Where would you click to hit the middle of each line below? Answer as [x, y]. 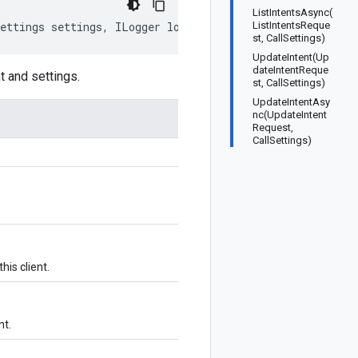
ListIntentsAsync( [292, 12]
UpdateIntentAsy [291, 102]
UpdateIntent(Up [291, 57]
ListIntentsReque [291, 25]
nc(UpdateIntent [290, 115]
